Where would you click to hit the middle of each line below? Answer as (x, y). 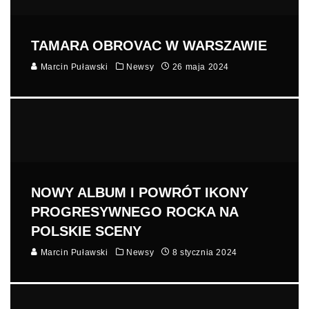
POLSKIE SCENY (86, 231)
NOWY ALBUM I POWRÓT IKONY (140, 192)
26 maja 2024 (201, 67)
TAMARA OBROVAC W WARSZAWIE (149, 46)
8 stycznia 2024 (205, 252)
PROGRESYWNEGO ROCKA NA (134, 211)
